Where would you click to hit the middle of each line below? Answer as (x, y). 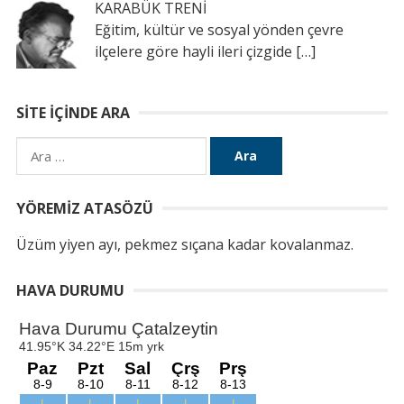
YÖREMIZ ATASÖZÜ (84, 209)
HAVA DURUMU (70, 291)
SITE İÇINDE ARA (73, 113)
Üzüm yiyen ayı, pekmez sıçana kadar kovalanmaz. (184, 245)
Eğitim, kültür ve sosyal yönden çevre (219, 29)
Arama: (38, 148)
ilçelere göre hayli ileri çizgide (195, 51)
